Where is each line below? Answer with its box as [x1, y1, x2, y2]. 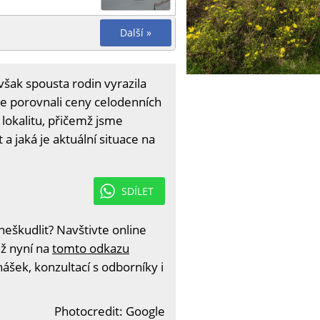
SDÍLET [121, 184, 154, 198]
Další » [120, 25, 151, 39]
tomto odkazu [52, 239, 129, 256]
